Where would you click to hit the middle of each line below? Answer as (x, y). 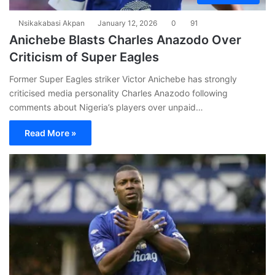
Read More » (50, 133)
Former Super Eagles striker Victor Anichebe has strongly (123, 79)
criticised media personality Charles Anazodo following (118, 93)
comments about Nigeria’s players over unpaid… (106, 107)
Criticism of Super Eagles (84, 57)
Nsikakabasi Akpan (52, 23)
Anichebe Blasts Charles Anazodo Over (125, 40)
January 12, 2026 (127, 23)
